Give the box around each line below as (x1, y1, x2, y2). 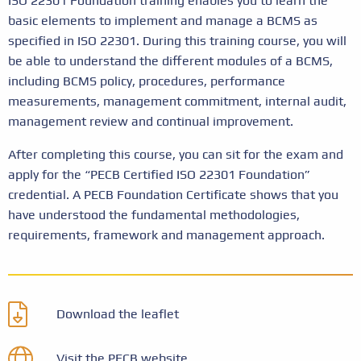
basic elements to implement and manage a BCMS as (8, 13, 317, 28)
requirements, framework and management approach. (8, 227, 325, 243)
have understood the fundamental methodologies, (8, 207, 300, 222)
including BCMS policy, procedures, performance (8, 73, 285, 89)
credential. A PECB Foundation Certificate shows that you (8, 187, 338, 202)
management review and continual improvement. (8, 114, 293, 129)
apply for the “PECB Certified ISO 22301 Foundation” (8, 167, 310, 182)
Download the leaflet (56, 305, 179, 322)
